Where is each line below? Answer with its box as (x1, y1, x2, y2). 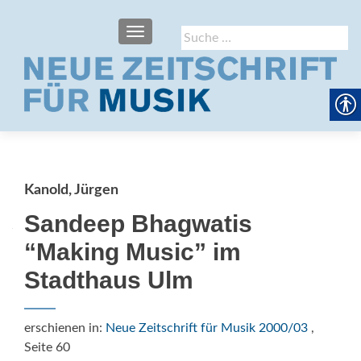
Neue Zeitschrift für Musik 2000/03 (106, 322, 308, 334)
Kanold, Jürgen (24, 183, 118, 197)
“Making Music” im (24, 239, 241, 265)
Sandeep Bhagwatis (24, 210, 252, 237)
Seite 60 (24, 341, 70, 354)
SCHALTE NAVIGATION (135, 27, 256, 39)
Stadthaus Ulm (24, 267, 193, 293)
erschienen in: (24, 322, 106, 334)
